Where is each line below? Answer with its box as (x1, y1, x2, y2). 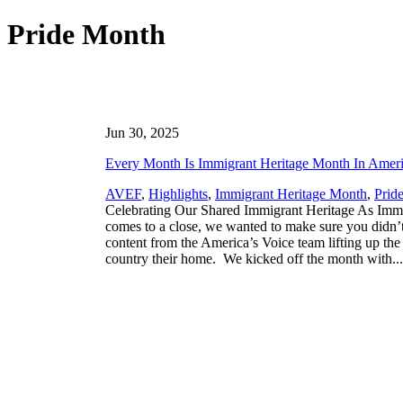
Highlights (148, 185, 208, 201)
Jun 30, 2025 (105, 124, 179, 140)
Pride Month (7, 17, 166, 50)
